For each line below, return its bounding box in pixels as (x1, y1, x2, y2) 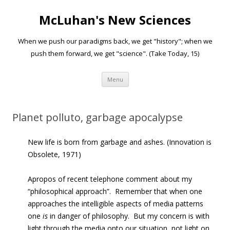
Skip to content (128, 70, 179, 80)
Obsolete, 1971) (28, 149, 81, 159)
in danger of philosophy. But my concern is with (48, 211, 209, 221)
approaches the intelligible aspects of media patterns (28, 199, 203, 208)
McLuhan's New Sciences (39, 11, 191, 28)
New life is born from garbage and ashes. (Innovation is (28, 137, 212, 147)
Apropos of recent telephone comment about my (28, 174, 192, 184)
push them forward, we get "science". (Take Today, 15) (31, 49, 199, 58)
